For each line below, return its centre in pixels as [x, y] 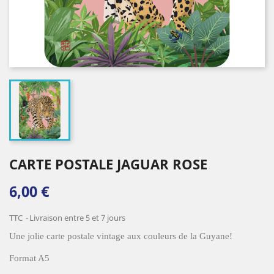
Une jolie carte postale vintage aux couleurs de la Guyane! [121, 236]
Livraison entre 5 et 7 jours [77, 218]
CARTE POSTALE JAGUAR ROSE [108, 164]
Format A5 [29, 258]
